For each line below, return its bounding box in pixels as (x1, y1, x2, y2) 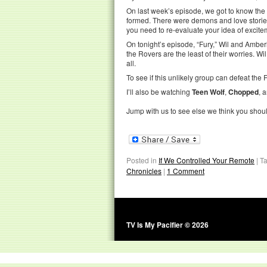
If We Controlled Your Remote (159, 154, 254, 165)
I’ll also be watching (126, 86, 192, 97)
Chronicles (126, 165, 162, 176)
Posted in (126, 154, 157, 165)
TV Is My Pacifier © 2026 (126, 219, 209, 230)
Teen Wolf (192, 86, 225, 97)
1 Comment (167, 165, 204, 176)
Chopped (228, 86, 259, 97)
